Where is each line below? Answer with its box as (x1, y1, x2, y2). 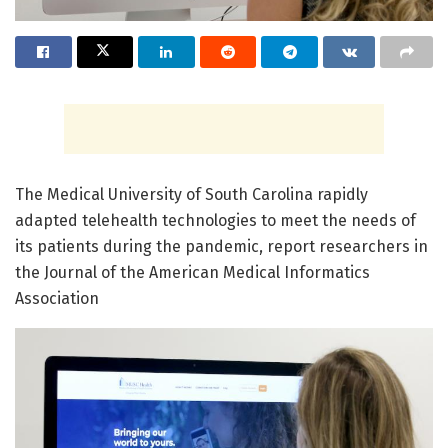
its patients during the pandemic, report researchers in (15, 237, 428, 257)
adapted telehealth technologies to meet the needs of (15, 211, 416, 231)
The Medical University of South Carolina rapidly (15, 185, 368, 205)
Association (15, 289, 99, 309)
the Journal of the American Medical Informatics (15, 263, 370, 283)
